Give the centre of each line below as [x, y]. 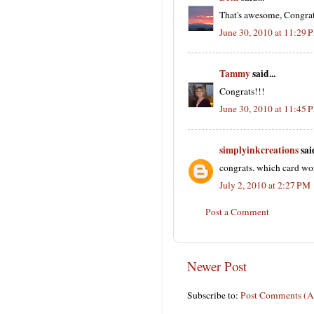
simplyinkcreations [259, 150]
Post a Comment [237, 211]
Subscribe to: [214, 295]
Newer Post [217, 266]
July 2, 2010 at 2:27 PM [265, 185]
